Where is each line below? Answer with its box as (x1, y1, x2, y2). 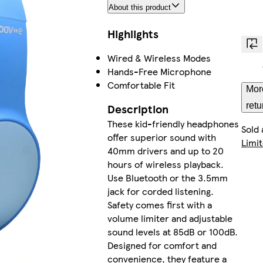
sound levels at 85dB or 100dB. (107, 225, 238, 239)
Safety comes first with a (107, 198, 212, 212)
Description (107, 101, 168, 117)
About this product (108, 3, 171, 12)
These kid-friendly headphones (107, 117, 239, 131)
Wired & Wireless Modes (107, 51, 211, 65)
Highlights (107, 26, 159, 42)
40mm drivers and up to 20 (107, 144, 224, 158)
